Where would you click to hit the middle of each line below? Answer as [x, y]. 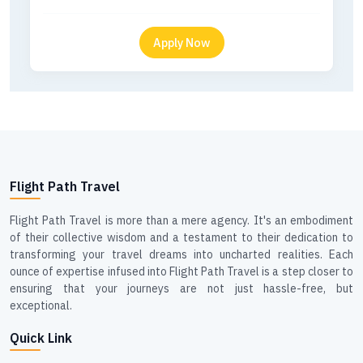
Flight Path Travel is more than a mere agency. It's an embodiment [181, 220]
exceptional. [41, 305]
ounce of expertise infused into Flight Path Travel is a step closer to [181, 271]
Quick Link [41, 338]
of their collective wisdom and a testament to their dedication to [181, 237]
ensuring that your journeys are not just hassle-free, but [181, 288]
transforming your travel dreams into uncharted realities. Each [181, 254]
